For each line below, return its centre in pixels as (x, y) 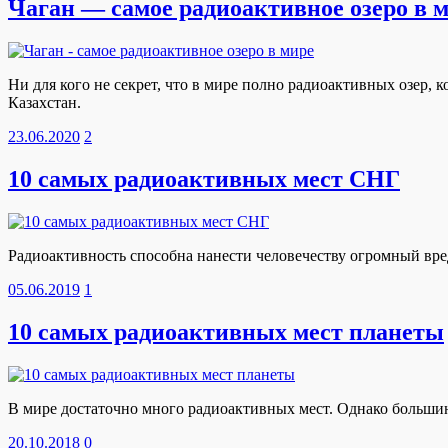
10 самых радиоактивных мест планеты (226, 331)
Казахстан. (44, 103)
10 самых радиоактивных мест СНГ (204, 178)
